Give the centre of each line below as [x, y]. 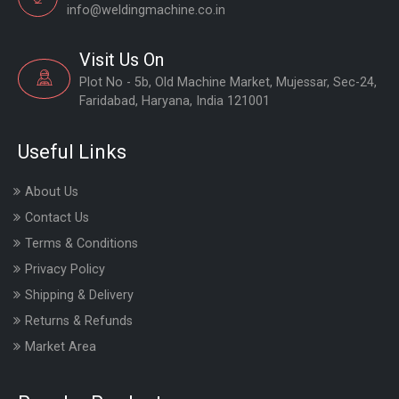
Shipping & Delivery [79, 296]
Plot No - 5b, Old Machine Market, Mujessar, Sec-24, [228, 83]
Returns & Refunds [79, 322]
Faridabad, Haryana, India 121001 [175, 102]
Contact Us [57, 218]
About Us [52, 192]
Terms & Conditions [81, 244]
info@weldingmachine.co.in [146, 11]
